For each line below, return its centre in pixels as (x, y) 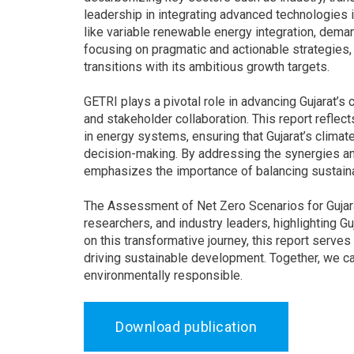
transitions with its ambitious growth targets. (207, 67)
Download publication (186, 327)
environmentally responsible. (163, 275)
